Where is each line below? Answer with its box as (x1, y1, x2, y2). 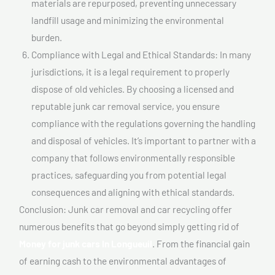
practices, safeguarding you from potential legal (31, 168, 227, 180)
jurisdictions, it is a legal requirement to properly (31, 65, 230, 77)
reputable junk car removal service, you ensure (31, 99, 220, 112)
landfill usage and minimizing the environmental (31, 14, 224, 26)
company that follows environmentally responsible (31, 151, 235, 163)
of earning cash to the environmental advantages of (19, 254, 227, 266)
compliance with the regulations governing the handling (31, 117, 255, 129)
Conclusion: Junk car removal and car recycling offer (19, 203, 232, 215)
